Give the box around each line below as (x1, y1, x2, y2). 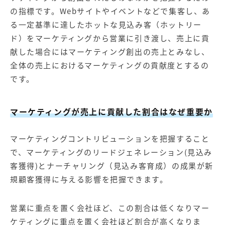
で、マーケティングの (10, 147, 92, 158)
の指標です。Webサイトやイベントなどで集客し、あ (10, 6, 210, 17)
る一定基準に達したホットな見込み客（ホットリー (10, 19, 202, 30)
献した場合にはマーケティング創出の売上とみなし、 (10, 46, 210, 57)
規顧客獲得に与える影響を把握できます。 (10, 174, 168, 185)
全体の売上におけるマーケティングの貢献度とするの (10, 60, 209, 71)
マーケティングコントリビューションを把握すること (10, 133, 210, 144)
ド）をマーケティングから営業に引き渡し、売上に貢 (10, 33, 210, 44)
